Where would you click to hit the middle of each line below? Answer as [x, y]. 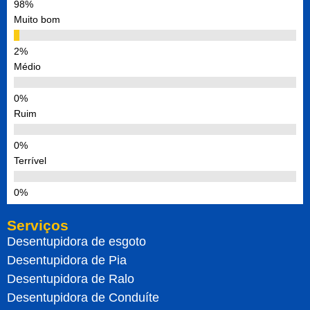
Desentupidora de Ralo [71, 279]
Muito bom [37, 19]
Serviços [38, 225]
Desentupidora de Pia [67, 260]
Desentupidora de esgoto [76, 241]
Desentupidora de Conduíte [83, 297]
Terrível [30, 160]
